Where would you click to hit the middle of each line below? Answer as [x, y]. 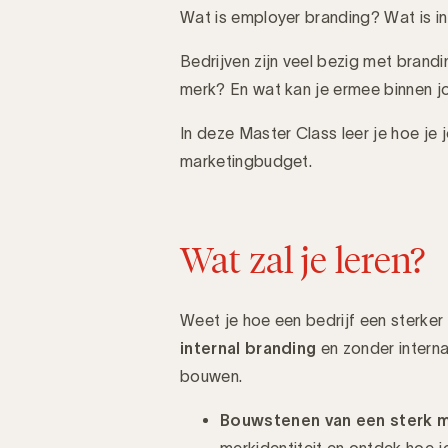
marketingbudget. [246, 160]
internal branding [248, 347]
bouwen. [211, 375]
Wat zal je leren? [302, 259]
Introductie [265, 59]
